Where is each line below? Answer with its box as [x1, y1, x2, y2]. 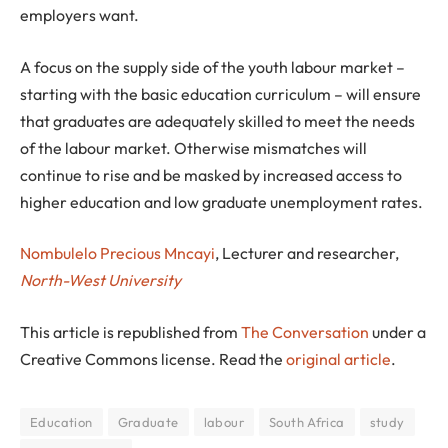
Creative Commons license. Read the [20, 348, 286, 369]
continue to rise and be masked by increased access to [20, 164, 402, 185]
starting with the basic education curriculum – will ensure [20, 83, 421, 104]
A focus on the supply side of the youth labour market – [20, 56, 405, 77]
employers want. [20, 5, 139, 26]
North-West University [20, 270, 181, 291]
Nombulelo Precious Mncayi [20, 243, 215, 264]
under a [369, 321, 426, 342]
